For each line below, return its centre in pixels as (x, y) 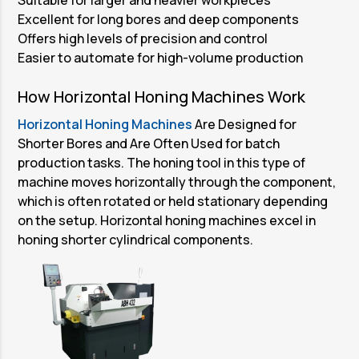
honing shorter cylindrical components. (136, 239)
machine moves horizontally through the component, (177, 182)
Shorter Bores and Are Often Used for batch (149, 143)
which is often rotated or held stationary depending (173, 201)
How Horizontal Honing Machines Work (162, 96)
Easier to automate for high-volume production (161, 57)
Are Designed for (245, 124)
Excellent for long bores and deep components (159, 19)
